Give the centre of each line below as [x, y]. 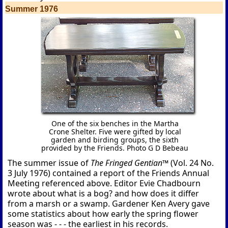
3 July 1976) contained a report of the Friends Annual [109, 173]
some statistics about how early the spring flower [103, 214]
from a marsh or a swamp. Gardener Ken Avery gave [109, 204]
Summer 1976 [32, 9]
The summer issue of [49, 163]
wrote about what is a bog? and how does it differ [104, 194]
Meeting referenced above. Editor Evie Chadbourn [104, 183]
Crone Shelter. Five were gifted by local [115, 132]
